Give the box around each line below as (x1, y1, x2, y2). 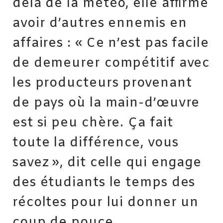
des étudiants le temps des (12, 174, 196, 192)
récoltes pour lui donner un (12, 194, 199, 212)
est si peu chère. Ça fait (12, 114, 173, 132)
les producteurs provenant (12, 75, 192, 92)
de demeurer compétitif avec (12, 55, 210, 72)
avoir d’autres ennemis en (12, 15, 187, 32)
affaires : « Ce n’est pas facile (12, 35, 209, 52)
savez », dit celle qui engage (12, 154, 202, 172)
